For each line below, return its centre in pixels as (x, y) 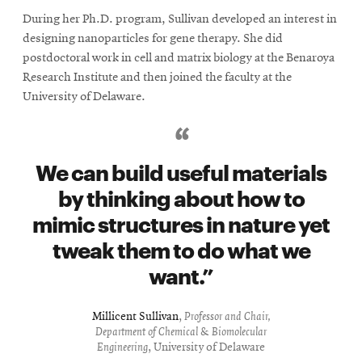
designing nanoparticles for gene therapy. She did (153, 38)
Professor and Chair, (227, 317)
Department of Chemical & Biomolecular (181, 332)
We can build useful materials (181, 170)
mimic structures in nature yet (181, 222)
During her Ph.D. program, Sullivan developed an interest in (180, 19)
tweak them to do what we (181, 248)
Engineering (122, 347)
